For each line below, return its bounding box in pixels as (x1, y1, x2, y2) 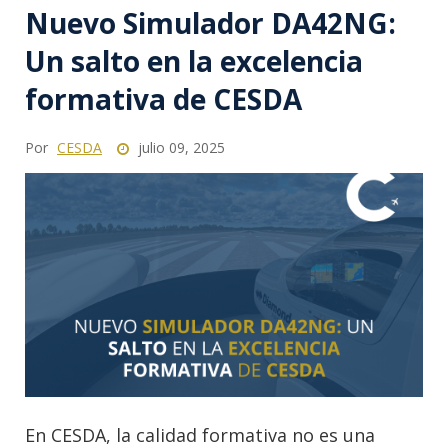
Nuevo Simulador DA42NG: (25, 3, 396, 42)
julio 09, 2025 (134, 137, 225, 157)
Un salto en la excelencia (25, 41, 363, 80)
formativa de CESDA (25, 79, 302, 118)
